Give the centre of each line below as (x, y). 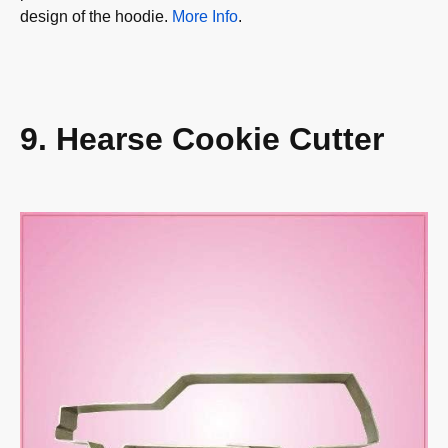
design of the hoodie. (96, 16)
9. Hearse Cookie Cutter (202, 138)
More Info (205, 16)
